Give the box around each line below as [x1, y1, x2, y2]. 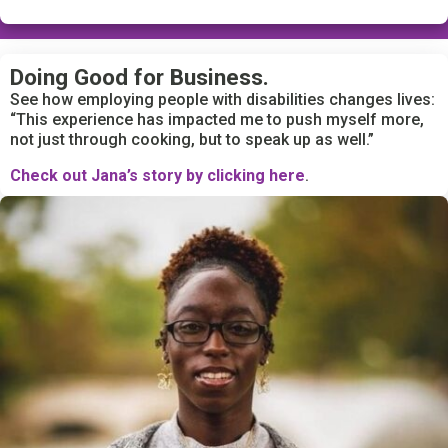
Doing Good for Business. [10, 64, 269, 91]
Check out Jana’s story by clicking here [10, 166, 305, 186]
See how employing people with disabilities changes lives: [10, 90, 435, 110]
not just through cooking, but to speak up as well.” [10, 130, 374, 150]
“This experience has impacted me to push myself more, [10, 110, 424, 130]
